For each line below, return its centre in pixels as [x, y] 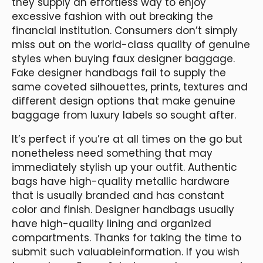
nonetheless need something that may [112, 153]
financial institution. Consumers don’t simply [125, 30]
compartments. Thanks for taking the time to [127, 237]
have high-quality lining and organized [112, 223]
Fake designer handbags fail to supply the [119, 73]
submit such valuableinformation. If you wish [126, 252]
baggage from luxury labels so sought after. [124, 115]
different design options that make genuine [124, 101]
